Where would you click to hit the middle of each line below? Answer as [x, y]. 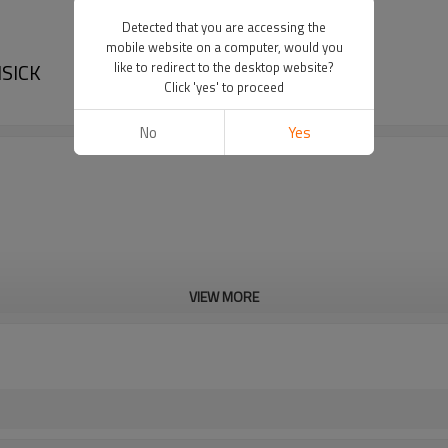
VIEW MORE [224, 296]
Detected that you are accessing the [224, 27]
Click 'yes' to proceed [224, 87]
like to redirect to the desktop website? [224, 67]
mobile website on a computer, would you [224, 47]
